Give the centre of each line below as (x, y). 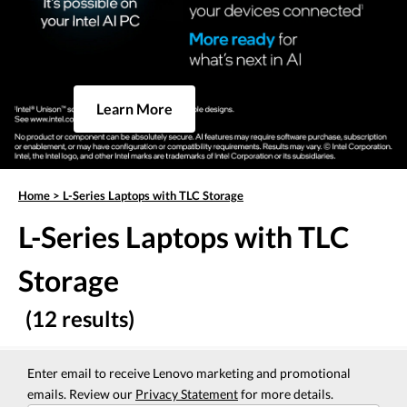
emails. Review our (81, 394)
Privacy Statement (187, 394)
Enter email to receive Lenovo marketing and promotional (189, 373)
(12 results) (80, 319)
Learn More (134, 109)
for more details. (286, 394)
